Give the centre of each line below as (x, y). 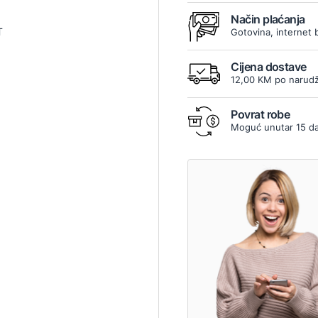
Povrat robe (261, 115)
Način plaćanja (268, 20)
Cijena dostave (269, 67)
